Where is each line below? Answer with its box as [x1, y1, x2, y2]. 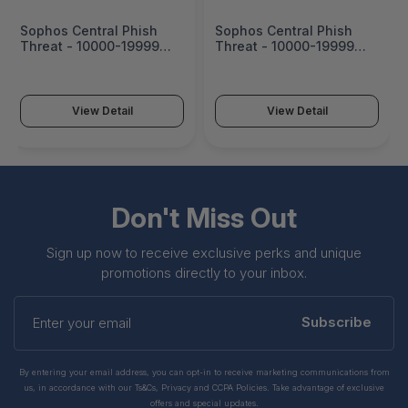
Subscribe [301, 313, 372, 331]
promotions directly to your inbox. [101, 264, 307, 282]
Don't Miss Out [111, 201, 297, 235]
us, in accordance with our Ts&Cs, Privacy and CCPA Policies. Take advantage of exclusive [24, 382, 384, 393]
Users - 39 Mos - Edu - [215, 54, 360, 70]
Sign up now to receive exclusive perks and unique [46, 244, 362, 262]
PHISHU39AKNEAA [215, 69, 329, 86]
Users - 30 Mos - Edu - [20, 54, 165, 70]
